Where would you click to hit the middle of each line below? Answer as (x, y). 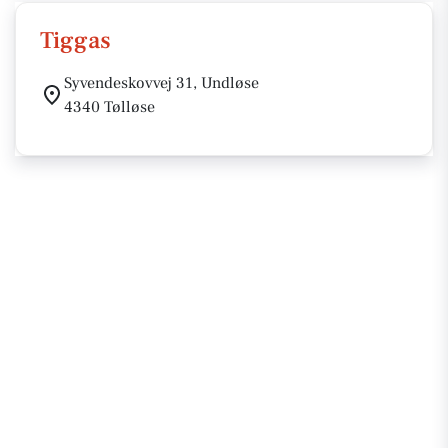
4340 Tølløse (109, 107)
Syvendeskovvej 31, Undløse (161, 83)
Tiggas (75, 40)
